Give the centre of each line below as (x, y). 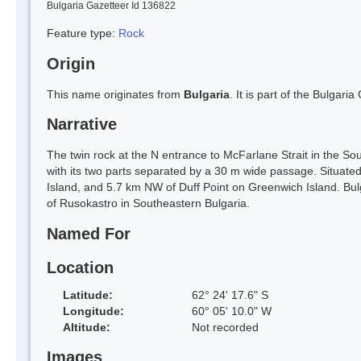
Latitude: (88, 295)
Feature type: (83, 33)
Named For (89, 234)
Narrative (82, 124)
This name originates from (115, 94)
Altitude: (87, 327)
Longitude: (93, 311)
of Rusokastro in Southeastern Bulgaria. (148, 203)
